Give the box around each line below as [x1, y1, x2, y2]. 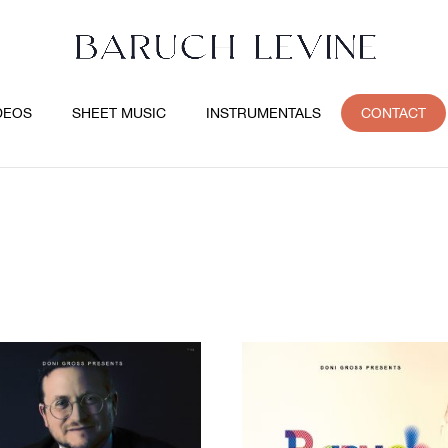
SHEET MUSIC [72, 105, 167, 122]
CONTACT [361, 105, 427, 122]
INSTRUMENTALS [206, 105, 322, 122]
